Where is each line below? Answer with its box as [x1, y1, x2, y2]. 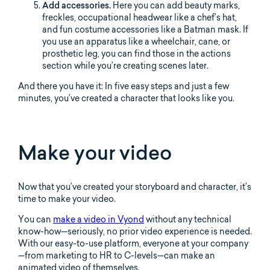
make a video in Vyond [53, 213, 144, 225]
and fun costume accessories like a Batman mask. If [42, 24, 248, 35]
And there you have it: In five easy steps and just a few [18, 80, 229, 92]
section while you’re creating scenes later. [42, 60, 209, 71]
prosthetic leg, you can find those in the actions [42, 48, 231, 59]
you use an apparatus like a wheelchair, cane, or [42, 36, 230, 47]
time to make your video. [18, 193, 116, 204]
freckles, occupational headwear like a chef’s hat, [42, 11, 237, 23]
